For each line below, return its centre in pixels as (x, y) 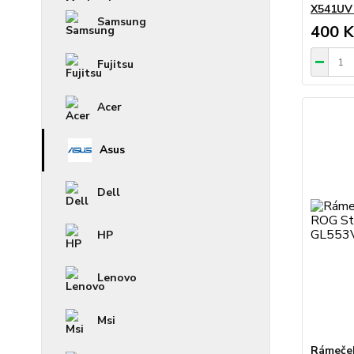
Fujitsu (115, 65)
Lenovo (117, 278)
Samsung (122, 22)
